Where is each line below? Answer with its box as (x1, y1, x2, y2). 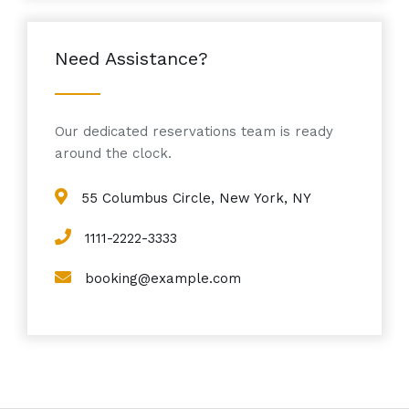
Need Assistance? (55, 47, 208, 70)
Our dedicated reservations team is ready (55, 123, 333, 141)
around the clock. (55, 145, 172, 163)
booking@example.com (85, 270, 241, 288)
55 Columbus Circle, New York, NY (81, 190, 311, 207)
